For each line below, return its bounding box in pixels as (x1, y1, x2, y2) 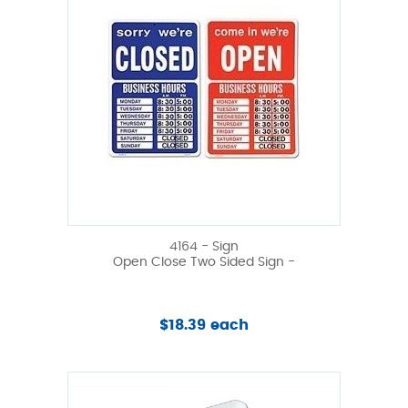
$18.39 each (159, 317, 249, 332)
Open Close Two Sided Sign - (113, 255, 295, 269)
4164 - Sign (169, 240, 239, 253)
